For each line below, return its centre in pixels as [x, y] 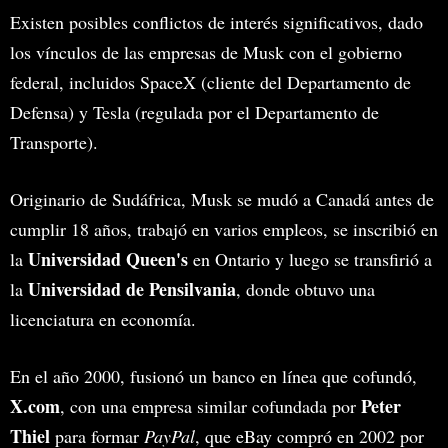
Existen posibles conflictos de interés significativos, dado [216, 21]
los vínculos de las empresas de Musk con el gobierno [206, 51]
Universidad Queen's [108, 258]
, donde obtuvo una [305, 288]
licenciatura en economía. [103, 318]
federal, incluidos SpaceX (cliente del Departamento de [210, 81]
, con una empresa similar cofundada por [210, 405]
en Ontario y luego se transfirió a [310, 258]
